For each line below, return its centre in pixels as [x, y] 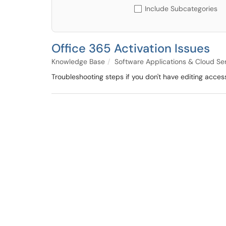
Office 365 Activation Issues [131, 48]
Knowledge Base [78, 62]
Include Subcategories [181, 9]
